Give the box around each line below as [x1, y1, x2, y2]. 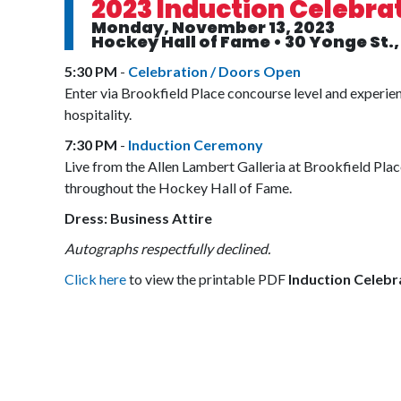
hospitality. [64, 106, 132, 123]
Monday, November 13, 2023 [91, 16, 335, 38]
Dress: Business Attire [64, 209, 212, 226]
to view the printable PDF [126, 270, 288, 287]
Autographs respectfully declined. [64, 240, 270, 257]
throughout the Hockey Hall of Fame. [64, 179, 292, 196]
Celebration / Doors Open [128, 63, 301, 80]
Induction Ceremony [128, 136, 263, 153]
